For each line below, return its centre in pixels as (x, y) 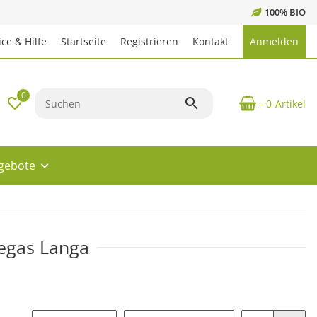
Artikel (290, 103)
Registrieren (149, 41)
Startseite (83, 41)
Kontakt (211, 41)
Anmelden (274, 41)
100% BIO (285, 12)
